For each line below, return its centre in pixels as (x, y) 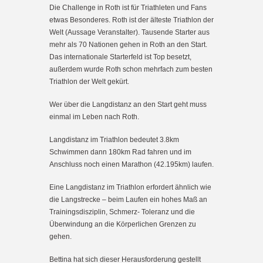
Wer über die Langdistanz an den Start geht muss (128, 104)
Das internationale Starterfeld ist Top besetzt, (120, 57)
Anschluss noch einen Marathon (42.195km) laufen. (131, 164)
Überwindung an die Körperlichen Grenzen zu (123, 224)
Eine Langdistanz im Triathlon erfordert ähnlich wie (130, 187)
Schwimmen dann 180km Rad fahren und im (120, 152)
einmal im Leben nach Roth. (94, 117)
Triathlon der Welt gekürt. (89, 81)
